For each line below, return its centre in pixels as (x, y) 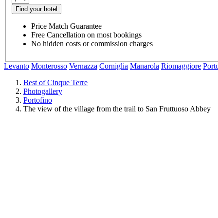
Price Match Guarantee (66, 26)
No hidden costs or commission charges (92, 43)
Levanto (17, 66)
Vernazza (83, 66)
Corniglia (114, 66)
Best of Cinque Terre (55, 82)
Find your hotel (36, 9)
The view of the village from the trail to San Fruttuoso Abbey (117, 109)
